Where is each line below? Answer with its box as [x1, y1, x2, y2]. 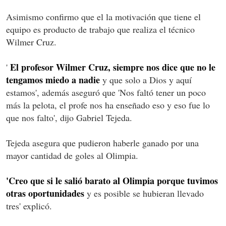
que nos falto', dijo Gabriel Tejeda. [6, 111, 132, 124]
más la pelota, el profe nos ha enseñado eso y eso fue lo [6, 98, 210, 111]
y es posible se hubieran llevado [84, 187, 204, 199]
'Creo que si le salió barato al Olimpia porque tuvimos [6, 174, 218, 187]
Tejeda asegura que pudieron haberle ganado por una [6, 136, 199, 149]
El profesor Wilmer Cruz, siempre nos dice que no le [10, 60, 215, 74]
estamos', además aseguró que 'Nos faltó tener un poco [6, 86, 206, 98]
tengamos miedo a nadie [6, 73, 100, 86]
